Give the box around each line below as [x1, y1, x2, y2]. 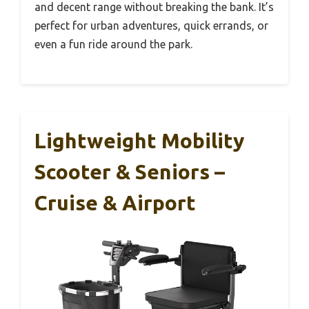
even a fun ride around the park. [34, 38, 192, 51]
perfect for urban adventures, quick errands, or [34, 19, 268, 32]
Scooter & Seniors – [34, 160, 225, 184]
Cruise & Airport [34, 191, 196, 215]
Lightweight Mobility [34, 129, 244, 153]
